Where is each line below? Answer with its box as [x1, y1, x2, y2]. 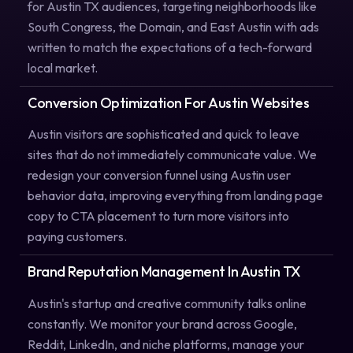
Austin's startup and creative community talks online [28, 295, 307, 311]
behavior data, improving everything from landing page [28, 188, 323, 204]
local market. [28, 59, 98, 76]
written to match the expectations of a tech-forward [28, 39, 312, 55]
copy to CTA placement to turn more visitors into [28, 208, 289, 225]
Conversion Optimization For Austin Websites [28, 93, 310, 112]
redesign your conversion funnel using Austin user [28, 167, 291, 184]
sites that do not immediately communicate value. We [28, 147, 317, 163]
